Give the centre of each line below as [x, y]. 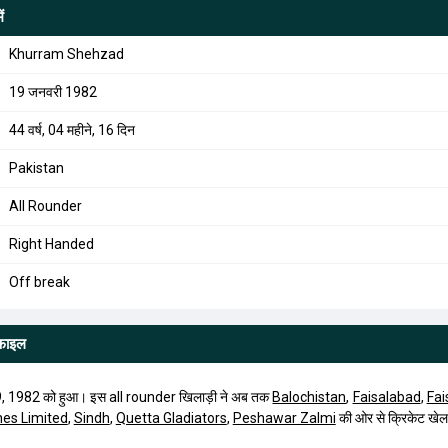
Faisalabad [386, 397]
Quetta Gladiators [171, 418]
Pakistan [36, 168]
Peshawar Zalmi [284, 418]
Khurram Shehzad [66, 54]
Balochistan [309, 397]
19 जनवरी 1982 [52, 92]
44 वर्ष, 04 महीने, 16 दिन [71, 130]
